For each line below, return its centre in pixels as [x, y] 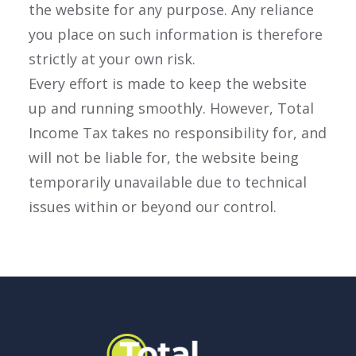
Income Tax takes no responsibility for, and [178, 133]
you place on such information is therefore [176, 34]
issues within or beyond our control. [153, 207]
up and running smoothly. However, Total [171, 108]
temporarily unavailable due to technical [168, 182]
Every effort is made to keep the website [168, 83]
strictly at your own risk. [112, 59]
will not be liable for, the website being [164, 157]
